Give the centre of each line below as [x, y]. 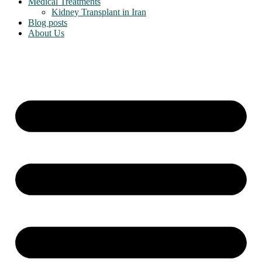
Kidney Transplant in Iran [99, 12]
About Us [46, 33]
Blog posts [48, 23]
